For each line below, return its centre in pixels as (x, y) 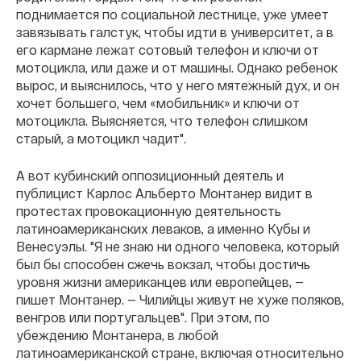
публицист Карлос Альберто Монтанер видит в (164, 193)
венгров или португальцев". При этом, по (143, 317)
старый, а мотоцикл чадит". (101, 139)
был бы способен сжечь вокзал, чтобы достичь (163, 264)
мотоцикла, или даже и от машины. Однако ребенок (177, 68)
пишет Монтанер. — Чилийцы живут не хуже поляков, (180, 300)
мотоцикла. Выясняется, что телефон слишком (162, 121)
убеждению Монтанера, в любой (117, 335)
